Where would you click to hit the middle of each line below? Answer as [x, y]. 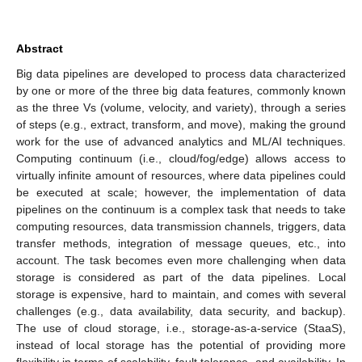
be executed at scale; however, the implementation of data [181, 192]
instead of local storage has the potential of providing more [181, 345]
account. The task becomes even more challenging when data [181, 260]
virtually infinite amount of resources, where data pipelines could [181, 175]
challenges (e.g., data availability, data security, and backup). [181, 311]
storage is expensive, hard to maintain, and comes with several [181, 294]
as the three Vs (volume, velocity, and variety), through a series [181, 107]
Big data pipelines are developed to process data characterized [181, 73]
